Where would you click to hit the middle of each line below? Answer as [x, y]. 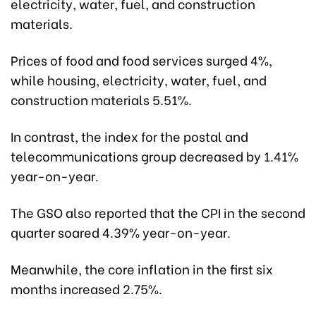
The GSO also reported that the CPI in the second [158, 212]
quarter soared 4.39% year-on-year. [121, 231]
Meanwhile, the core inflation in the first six [142, 268]
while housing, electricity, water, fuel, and [139, 79]
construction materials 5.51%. [101, 99]
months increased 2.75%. [86, 288]
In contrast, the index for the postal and [129, 135]
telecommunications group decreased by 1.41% [154, 155]
